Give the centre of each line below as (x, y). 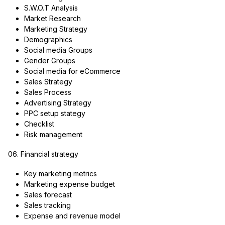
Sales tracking (47, 205)
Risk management (53, 134)
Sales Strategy (48, 81)
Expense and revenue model (72, 215)
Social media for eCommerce (72, 71)
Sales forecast (48, 194)
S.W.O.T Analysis (51, 8)
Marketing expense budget (69, 184)
